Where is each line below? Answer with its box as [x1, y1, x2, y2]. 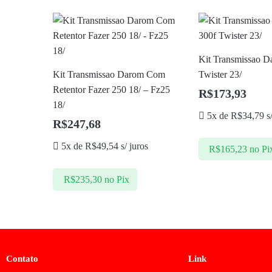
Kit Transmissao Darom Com [53, 69, 166, 80]
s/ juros [118, 141, 149, 152]
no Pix [104, 174, 129, 185]
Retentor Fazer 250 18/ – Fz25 [53, 84, 171, 95]
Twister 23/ [198, 69, 242, 80]
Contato [6, 254, 38, 263]
